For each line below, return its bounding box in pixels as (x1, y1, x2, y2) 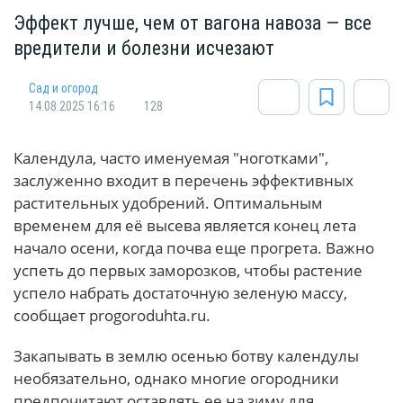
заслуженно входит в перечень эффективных (13, 170, 354, 192)
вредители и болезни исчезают (13, 37, 274, 60)
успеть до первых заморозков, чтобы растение (13, 260, 363, 282)
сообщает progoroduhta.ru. (13, 305, 214, 327)
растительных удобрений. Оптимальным (13, 193, 323, 214)
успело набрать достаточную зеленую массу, (13, 282, 347, 304)
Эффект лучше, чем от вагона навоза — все (13, 12, 372, 35)
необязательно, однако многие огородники (13, 368, 339, 390)
